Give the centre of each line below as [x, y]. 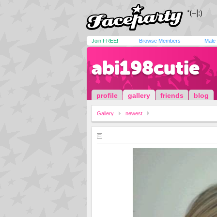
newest [134, 113]
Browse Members [160, 41]
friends [172, 95]
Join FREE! [105, 41]
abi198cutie [146, 68]
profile [107, 95]
